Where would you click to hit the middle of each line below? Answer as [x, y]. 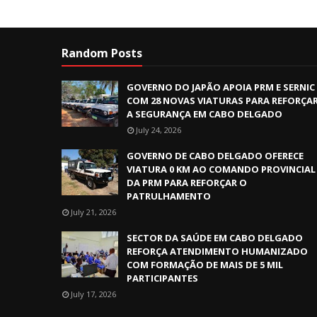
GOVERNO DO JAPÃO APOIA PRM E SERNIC [221, 87]
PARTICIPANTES [162, 278]
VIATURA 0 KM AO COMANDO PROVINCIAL [221, 169]
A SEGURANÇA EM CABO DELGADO [204, 114]
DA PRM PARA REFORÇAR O [187, 183]
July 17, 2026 [93, 294]
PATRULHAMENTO [169, 196]
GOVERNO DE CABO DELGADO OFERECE [215, 156]
